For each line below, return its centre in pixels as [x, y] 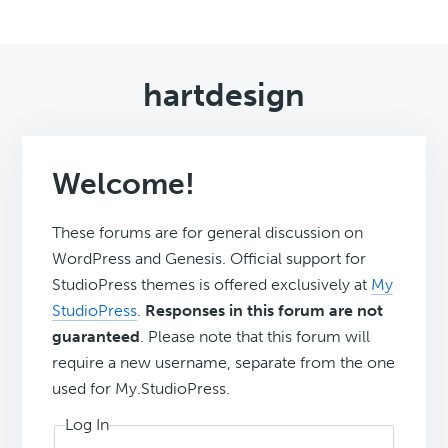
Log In [87, 425]
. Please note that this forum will [255, 337]
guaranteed [96, 337]
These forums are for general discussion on [208, 233]
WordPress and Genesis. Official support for [209, 259]
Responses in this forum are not [264, 311]
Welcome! [124, 184]
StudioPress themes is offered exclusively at [212, 285]
